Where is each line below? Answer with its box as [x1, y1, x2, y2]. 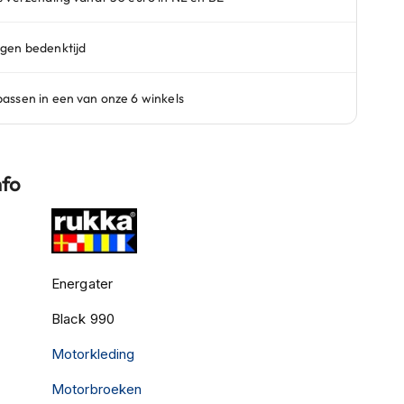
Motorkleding [50, 344, 135, 363]
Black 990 [50, 309, 115, 327]
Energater [50, 274, 114, 292]
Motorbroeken [50, 380, 142, 398]
